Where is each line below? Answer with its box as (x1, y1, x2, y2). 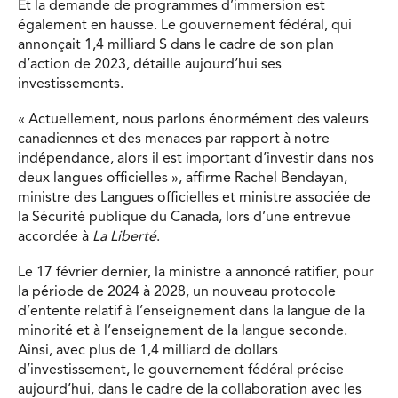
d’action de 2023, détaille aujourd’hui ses (18, 58, 282, 73)
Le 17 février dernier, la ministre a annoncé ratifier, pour (18, 265, 374, 280)
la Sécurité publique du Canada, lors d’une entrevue (18, 210, 351, 225)
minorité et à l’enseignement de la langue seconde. (18, 323, 347, 338)
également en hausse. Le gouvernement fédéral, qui (18, 19, 352, 34)
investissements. (18, 77, 123, 92)
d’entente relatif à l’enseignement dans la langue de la (18, 304, 365, 319)
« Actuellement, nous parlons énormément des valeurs (18, 112, 369, 127)
